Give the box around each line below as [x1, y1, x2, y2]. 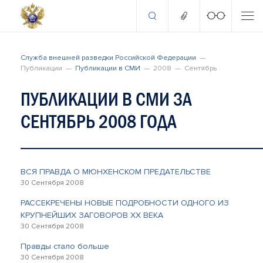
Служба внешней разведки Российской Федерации [21, 53, 196, 62]
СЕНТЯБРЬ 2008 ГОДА [21, 111, 177, 132]
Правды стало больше [21, 241, 109, 251]
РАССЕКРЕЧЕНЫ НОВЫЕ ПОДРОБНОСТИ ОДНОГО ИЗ [21, 198, 229, 208]
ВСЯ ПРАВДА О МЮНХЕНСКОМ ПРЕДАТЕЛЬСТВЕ [21, 167, 211, 177]
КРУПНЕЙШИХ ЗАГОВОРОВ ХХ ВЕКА [21, 210, 163, 220]
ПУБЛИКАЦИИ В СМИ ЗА [21, 89, 192, 110]
